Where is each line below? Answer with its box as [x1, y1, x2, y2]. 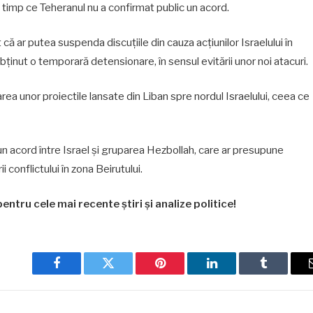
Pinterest [159, 267, 203, 280]
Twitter [107, 267, 144, 280]
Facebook [55, 267, 105, 280]
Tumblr [262, 267, 300, 280]
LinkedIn [210, 267, 257, 280]
